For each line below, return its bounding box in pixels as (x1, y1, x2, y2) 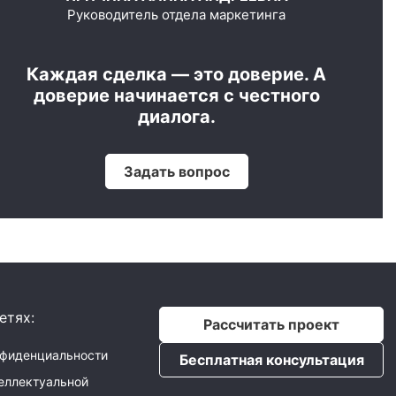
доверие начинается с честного (33, 84, 320, 106)
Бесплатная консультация (179, 351, 364, 369)
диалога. (137, 105, 216, 127)
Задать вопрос (123, 162, 230, 180)
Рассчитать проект (203, 316, 339, 333)
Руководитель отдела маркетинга (67, 5, 286, 23)
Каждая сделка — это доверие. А (27, 63, 326, 85)
